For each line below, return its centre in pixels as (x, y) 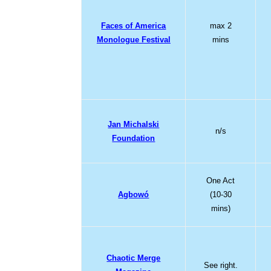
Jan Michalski (134, 124)
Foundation (134, 138)
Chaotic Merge (134, 258)
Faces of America (134, 25)
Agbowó (134, 194)
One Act (221, 180)
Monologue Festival (133, 39)
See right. (220, 265)
